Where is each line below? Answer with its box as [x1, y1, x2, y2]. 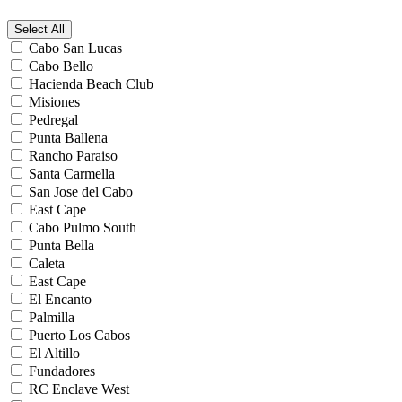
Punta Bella [29, 237, 94, 253]
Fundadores [29, 363, 95, 379]
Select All [14, 22, 65, 36]
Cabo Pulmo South [29, 219, 136, 235]
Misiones [29, 93, 80, 109]
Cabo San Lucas [29, 39, 122, 56]
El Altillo [29, 345, 80, 361]
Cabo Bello [29, 57, 93, 74]
